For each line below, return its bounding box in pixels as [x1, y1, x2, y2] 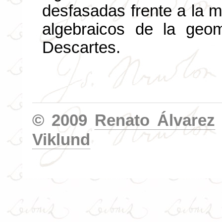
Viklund [32, 130, 90, 149]
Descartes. [42, 38, 120, 56]
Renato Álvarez [95, 111, 215, 129]
